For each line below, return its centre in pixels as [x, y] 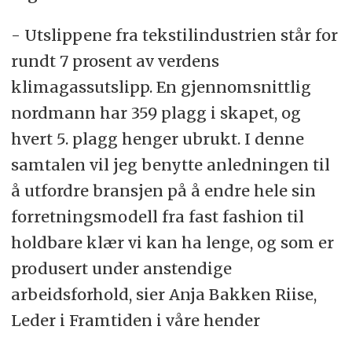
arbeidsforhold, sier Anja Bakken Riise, [163, 295]
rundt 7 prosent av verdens [115, 61]
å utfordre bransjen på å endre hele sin [163, 191]
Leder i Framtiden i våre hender [135, 321]
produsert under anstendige [121, 269]
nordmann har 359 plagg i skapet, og [156, 113]
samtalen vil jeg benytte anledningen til [170, 165]
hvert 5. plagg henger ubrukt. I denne [157, 139]
